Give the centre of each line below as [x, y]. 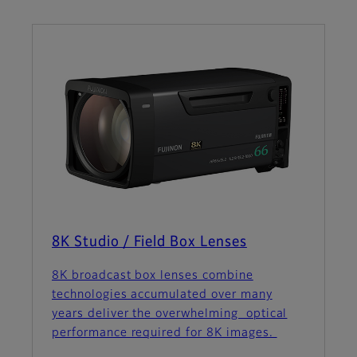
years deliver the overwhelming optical [170, 314]
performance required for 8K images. [165, 333]
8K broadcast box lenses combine [153, 275]
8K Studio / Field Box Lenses [149, 242]
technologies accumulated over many [162, 294]
